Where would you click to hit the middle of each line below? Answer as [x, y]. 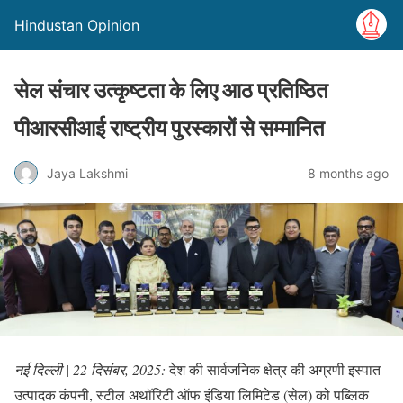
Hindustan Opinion [77, 25]
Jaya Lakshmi [87, 173]
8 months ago [348, 173]
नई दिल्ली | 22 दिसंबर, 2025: [90, 369]
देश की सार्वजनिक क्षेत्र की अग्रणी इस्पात [273, 369]
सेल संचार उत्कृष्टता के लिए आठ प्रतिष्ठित [171, 90]
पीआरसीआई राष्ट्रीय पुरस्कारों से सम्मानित [170, 128]
